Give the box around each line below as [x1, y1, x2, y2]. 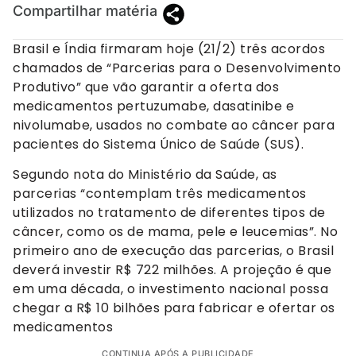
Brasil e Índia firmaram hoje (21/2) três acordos [13, 39, 325, 58]
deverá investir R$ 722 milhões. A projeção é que [13, 260, 331, 279]
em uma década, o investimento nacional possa [13, 279, 328, 298]
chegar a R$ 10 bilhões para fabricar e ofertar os [13, 298, 335, 317]
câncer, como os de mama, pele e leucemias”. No [13, 222, 338, 241]
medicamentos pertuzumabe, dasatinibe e [13, 96, 294, 115]
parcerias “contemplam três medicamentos [13, 184, 307, 203]
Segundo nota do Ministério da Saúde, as [13, 164, 277, 184]
